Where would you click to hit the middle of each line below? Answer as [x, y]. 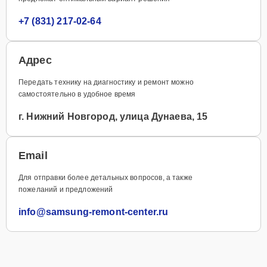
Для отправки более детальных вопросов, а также [105, 177]
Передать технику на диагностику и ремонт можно [106, 82]
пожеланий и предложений [66, 189]
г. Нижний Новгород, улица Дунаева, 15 [113, 116]
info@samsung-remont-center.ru [94, 212]
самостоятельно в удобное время [77, 94]
